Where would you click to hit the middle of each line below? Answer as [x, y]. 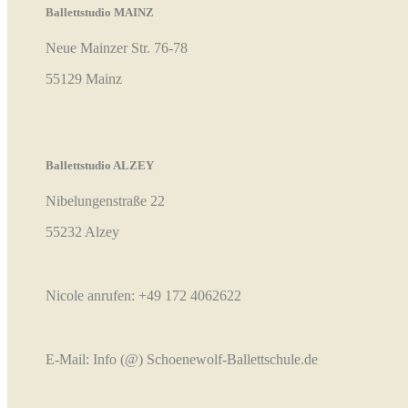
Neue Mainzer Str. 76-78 [117, 47]
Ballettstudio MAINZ [100, 12]
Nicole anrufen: [92, 296]
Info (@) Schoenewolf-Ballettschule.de [205, 360]
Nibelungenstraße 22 [105, 201]
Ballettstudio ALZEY [100, 166]
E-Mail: [69, 360]
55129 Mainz [84, 78]
